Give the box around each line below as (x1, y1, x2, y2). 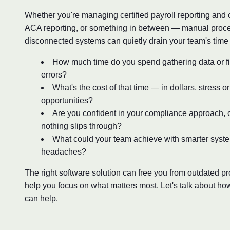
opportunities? (41, 95, 93, 105)
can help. (25, 194, 58, 203)
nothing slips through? (41, 121, 122, 130)
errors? (41, 70, 67, 79)
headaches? (41, 147, 86, 156)
